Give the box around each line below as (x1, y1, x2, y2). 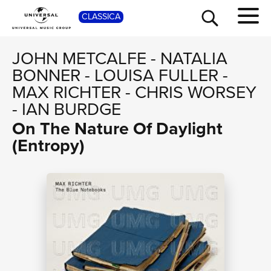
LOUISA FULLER (94, 62, 218, 88)
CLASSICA (82, 10, 120, 24)
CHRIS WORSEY (135, 79, 256, 105)
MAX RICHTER (12, 79, 121, 105)
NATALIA (160, 45, 227, 71)
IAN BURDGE (22, 96, 121, 122)
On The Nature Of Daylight (12, 116, 223, 142)
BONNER (12, 62, 80, 88)
